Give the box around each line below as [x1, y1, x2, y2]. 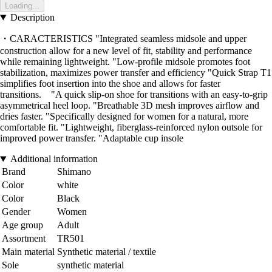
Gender [2, 206, 30, 217]
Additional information [10, 154, 98, 165]
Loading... [5, 1, 39, 11]
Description [10, 12, 55, 23]
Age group [2, 220, 43, 231]
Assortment [2, 233, 46, 244]
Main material [2, 246, 55, 257]
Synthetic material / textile [57, 246, 156, 257]
